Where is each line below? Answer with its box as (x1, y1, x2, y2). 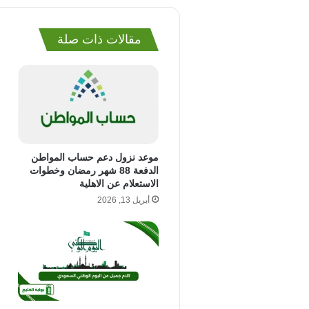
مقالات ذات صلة (57, 32, 141, 46)
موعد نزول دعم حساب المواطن (31, 152, 159, 163)
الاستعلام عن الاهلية (79, 178, 159, 190)
